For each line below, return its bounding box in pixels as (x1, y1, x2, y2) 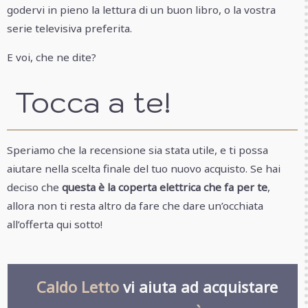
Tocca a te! (7, 83, 171, 122)
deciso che (7, 180, 59, 195)
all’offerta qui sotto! (7, 217, 102, 232)
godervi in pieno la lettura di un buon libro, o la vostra (7, 3, 276, 17)
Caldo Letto (36, 276, 119, 297)
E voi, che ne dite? (7, 50, 96, 65)
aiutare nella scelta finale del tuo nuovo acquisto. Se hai (7, 162, 280, 176)
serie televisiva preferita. (7, 21, 132, 36)
